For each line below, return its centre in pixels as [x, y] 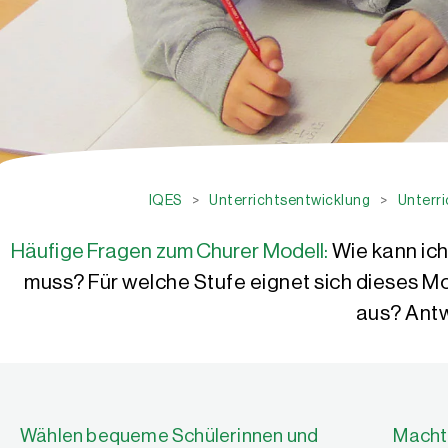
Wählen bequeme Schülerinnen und [169, 435]
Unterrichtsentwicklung [289, 201]
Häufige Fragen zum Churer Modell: [170, 251]
